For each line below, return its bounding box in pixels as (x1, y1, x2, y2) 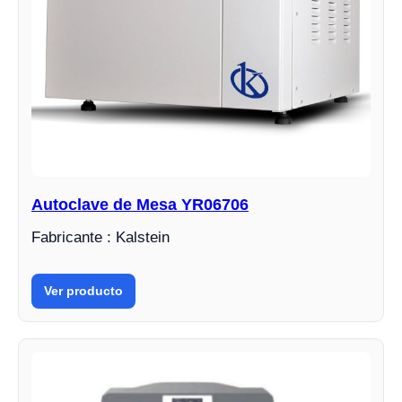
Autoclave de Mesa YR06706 (31, 196, 249, 214)
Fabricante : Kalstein (31, 229, 170, 246)
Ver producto (44, 284, 123, 298)
